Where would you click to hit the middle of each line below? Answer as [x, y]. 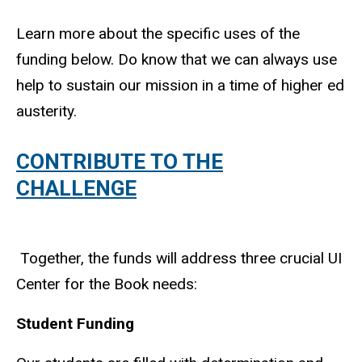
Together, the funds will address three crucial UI [179, 258]
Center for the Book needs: [107, 284]
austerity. [46, 111]
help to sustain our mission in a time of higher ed [180, 85]
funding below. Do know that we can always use [177, 59]
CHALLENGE [76, 188]
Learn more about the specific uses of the [158, 33]
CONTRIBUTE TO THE [120, 161]
